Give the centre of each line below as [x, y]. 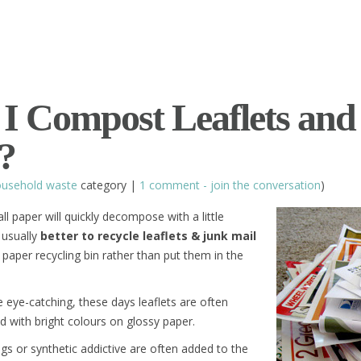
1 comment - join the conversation [230, 185]
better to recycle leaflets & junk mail [148, 236]
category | [108, 185]
